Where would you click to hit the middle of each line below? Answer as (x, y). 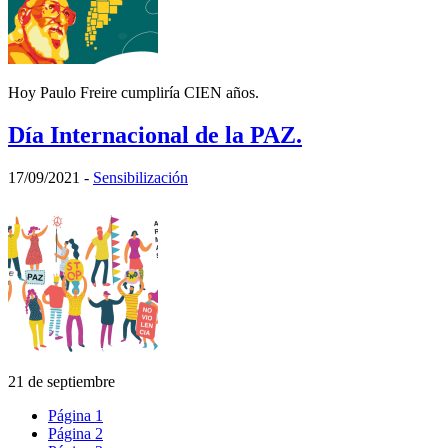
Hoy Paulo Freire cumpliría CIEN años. (133, 93)
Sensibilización (140, 178)
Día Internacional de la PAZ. (155, 135)
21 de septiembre (61, 382)
